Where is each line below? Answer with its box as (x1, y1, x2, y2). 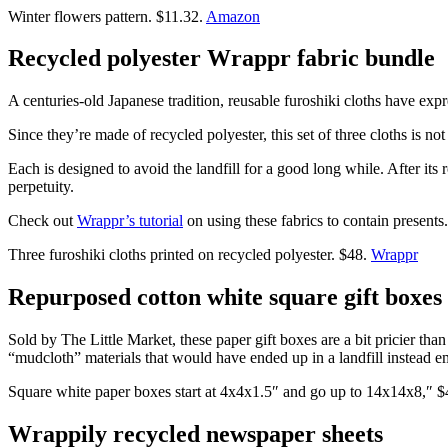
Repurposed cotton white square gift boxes (8, 284, 442, 311)
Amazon (206, 7, 260, 25)
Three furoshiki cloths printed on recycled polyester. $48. (8, 246, 371, 264)
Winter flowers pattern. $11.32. (8, 7, 206, 25)
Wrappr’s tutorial (77, 212, 183, 230)
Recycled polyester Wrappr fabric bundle (8, 45, 435, 72)
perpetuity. (8, 178, 74, 196)
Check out (8, 212, 77, 230)
